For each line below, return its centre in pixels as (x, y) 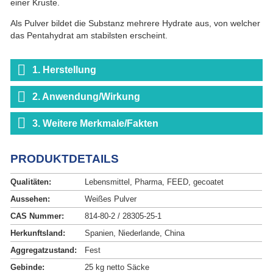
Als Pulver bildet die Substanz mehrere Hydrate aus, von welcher (136, 23)
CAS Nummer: (37, 216)
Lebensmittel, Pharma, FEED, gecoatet (154, 182)
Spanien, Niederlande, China (135, 233)
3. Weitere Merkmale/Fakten (96, 123)
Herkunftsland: (38, 233)
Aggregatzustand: (44, 250)
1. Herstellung (65, 70)
